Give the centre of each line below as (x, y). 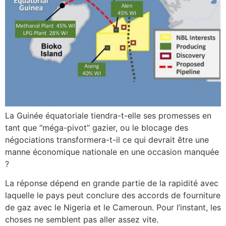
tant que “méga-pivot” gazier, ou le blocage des (97, 127)
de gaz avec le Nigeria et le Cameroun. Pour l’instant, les (113, 207)
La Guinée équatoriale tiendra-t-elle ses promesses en (108, 115)
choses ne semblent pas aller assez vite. (82, 219)
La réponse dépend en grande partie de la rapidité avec (112, 183)
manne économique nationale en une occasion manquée (112, 152)
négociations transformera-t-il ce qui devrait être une (107, 139)
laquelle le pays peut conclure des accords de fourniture (113, 195)
